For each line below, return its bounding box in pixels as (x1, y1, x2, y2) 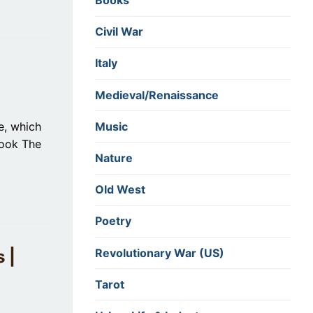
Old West (95, 182, 145, 197)
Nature (95, 150, 133, 165)
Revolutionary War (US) (95, 245, 224, 260)
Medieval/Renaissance (95, 87, 219, 102)
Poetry (95, 214, 131, 228)
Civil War (95, 24, 143, 39)
